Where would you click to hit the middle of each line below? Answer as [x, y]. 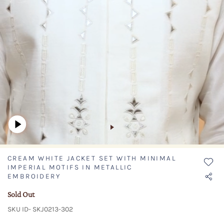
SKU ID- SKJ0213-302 [40, 209]
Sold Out [21, 194]
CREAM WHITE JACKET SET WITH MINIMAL [92, 158]
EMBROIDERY [34, 176]
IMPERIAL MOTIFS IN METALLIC [70, 167]
